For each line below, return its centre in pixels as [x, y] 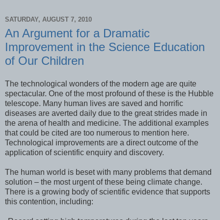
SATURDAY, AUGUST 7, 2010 [48, 19]
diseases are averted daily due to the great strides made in [106, 113]
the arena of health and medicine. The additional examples [107, 123]
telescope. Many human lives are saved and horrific [94, 104]
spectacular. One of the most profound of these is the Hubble [109, 94]
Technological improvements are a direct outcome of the [102, 143]
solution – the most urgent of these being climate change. [104, 182]
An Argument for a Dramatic [77, 33]
